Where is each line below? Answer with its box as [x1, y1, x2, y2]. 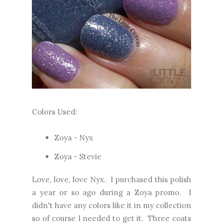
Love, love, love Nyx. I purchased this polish [32, 174, 191, 184]
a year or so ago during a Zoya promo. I [32, 187, 191, 197]
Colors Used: [32, 107, 77, 116]
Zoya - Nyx [54, 132, 93, 142]
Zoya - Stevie [54, 151, 102, 161]
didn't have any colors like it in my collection [32, 200, 191, 210]
